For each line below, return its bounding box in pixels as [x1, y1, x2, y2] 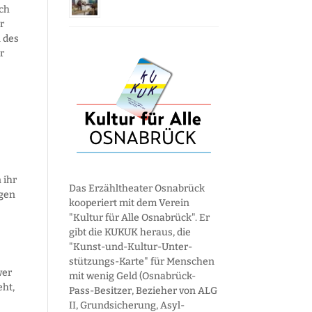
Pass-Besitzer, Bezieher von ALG [68, 284, 217, 297]
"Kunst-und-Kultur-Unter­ [68, 240, 192, 253]
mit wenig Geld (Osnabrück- [68, 270, 196, 282]
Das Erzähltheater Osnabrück [68, 182, 205, 194]
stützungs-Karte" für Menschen [68, 255, 214, 267]
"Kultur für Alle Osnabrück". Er [68, 211, 210, 224]
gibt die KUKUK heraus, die [68, 226, 191, 238]
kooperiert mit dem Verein [68, 196, 189, 209]
